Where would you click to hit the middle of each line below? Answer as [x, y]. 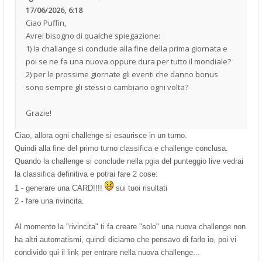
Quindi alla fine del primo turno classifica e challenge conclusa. [121, 148]
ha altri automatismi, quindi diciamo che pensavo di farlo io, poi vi [125, 239]
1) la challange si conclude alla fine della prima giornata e [127, 48]
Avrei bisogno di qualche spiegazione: [93, 35]
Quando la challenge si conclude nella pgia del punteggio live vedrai [129, 161]
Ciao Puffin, [46, 23]
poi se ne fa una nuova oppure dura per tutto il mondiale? [128, 61]
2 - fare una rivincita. [49, 201]
